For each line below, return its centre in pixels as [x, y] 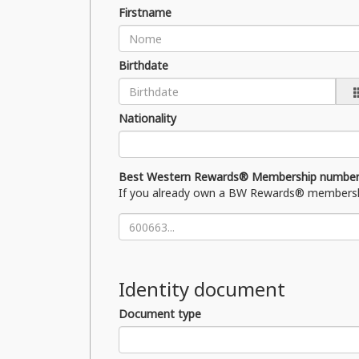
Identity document [202, 289]
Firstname [145, 12]
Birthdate [143, 65]
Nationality [147, 118]
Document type [160, 314]
